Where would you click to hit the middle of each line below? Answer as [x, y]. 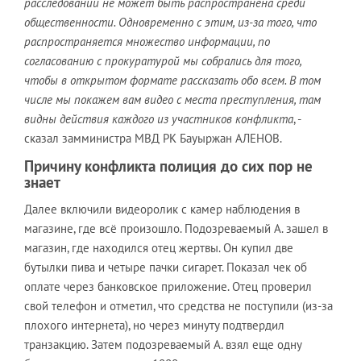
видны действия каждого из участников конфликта [159, 118]
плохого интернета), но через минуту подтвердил [154, 325]
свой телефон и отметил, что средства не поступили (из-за [178, 305]
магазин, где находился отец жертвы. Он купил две [159, 247]
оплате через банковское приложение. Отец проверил [168, 286]
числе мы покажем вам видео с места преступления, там [172, 99]
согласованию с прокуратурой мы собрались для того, [163, 60]
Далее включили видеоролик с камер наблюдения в [162, 209]
